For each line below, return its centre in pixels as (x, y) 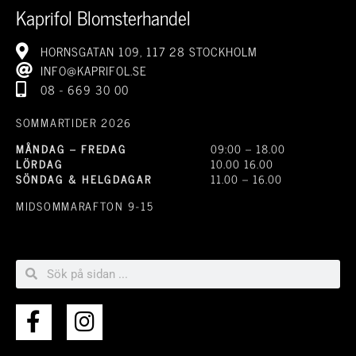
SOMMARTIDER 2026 (76, 122)
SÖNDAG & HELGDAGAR (84, 179)
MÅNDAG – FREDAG (72, 149)
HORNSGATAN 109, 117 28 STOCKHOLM (149, 51)
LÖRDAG (40, 164)
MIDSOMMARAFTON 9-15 (85, 205)
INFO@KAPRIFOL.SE (94, 70)
